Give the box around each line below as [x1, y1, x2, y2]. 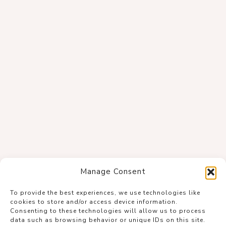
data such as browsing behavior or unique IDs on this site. [10, 216, 205, 224]
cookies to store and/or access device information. [10, 198, 178, 206]
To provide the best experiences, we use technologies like [10, 189, 200, 197]
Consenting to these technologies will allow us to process [10, 207, 206, 215]
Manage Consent [80, 166, 146, 177]
